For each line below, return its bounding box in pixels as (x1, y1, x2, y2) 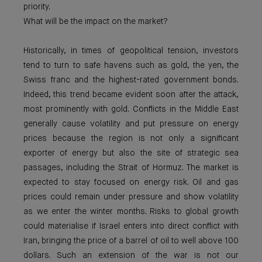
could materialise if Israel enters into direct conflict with (23, 222, 239, 230)
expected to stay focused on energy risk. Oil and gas (23, 178, 239, 187)
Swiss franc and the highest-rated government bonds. (23, 76, 239, 84)
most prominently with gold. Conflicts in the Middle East (23, 105, 239, 113)
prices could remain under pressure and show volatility (23, 193, 239, 201)
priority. (23, 3, 52, 11)
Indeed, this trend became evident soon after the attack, (23, 91, 239, 99)
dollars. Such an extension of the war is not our (23, 251, 239, 260)
